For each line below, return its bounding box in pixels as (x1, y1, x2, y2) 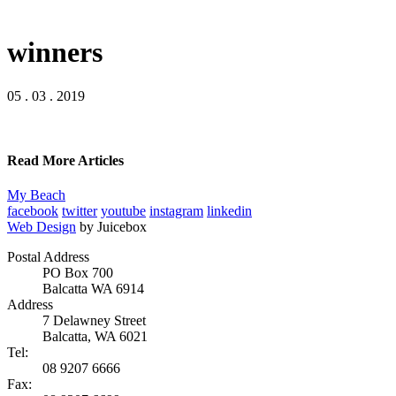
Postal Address (7, 249, 89, 265)
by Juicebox (80, 219, 147, 235)
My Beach (7, 187, 65, 203)
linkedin (207, 203, 252, 219)
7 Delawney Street (42, 313, 146, 329)
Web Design (7, 219, 76, 235)
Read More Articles (7, 153, 124, 169)
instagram (149, 203, 203, 219)
